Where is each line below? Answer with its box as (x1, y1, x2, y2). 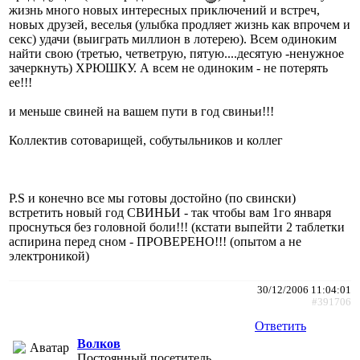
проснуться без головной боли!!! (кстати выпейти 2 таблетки (9, 219, 345, 234)
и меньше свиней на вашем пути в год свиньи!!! (9, 104, 274, 118)
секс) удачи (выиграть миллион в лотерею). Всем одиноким (9, 31, 337, 46)
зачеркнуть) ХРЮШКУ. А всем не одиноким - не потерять (9, 60, 328, 75)
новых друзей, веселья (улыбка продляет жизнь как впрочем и (9, 17, 350, 31)
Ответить (255, 318, 306, 333)
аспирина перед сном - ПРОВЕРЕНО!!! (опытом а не (9, 234, 301, 248)
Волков (77, 336, 121, 350)
